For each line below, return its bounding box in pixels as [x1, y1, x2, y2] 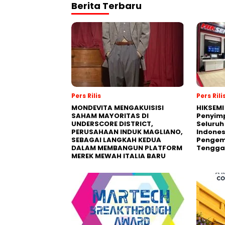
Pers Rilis [71, 91, 101, 100]
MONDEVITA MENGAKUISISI [71, 102, 164, 113]
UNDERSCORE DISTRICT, [71, 119, 153, 129]
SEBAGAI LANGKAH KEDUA [71, 135, 161, 145]
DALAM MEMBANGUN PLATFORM [71, 143, 182, 153]
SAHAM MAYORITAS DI [71, 110, 149, 121]
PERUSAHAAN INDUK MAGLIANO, [71, 127, 183, 137]
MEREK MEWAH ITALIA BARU [71, 151, 166, 161]
